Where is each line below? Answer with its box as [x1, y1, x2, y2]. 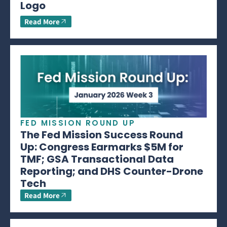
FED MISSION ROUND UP [20, 117, 135, 128]
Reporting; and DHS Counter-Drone [20, 164, 203, 178]
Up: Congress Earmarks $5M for [20, 139, 183, 154]
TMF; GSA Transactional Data [20, 152, 174, 166]
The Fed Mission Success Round [20, 127, 183, 142]
